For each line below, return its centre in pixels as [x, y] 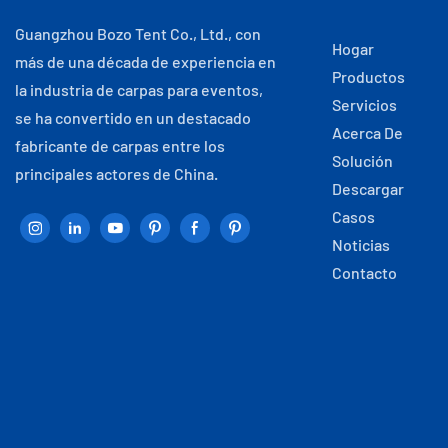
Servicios [364, 104]
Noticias [360, 244]
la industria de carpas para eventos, [139, 89]
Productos [368, 76]
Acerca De [367, 132]
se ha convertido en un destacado [133, 117]
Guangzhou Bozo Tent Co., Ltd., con [138, 33]
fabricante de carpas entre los [120, 145]
